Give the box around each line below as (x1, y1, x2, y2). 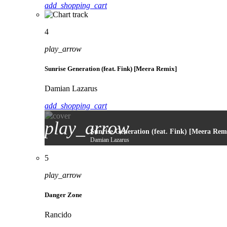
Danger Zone (45, 191, 82, 199)
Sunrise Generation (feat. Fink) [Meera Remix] (45, 64, 177, 72)
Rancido (45, 210, 71, 219)
